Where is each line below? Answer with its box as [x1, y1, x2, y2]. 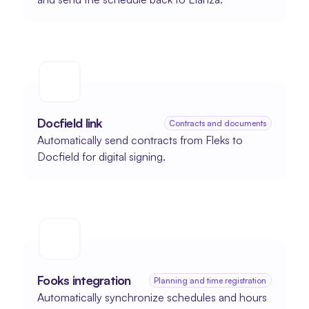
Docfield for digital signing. [37, 150, 166, 163]
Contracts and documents [169, 118, 267, 128]
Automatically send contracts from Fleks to [37, 133, 243, 147]
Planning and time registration [154, 275, 267, 286]
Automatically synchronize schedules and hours [37, 290, 267, 304]
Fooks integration [37, 272, 131, 288]
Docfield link [37, 115, 103, 130]
